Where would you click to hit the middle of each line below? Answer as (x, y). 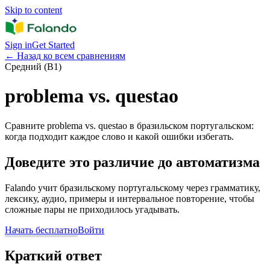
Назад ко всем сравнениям (71, 56)
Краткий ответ (53, 255)
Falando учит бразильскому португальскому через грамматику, (133, 187)
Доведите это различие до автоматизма (132, 162)
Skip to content (33, 10)
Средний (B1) (33, 67)
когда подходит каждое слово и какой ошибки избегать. (119, 136)
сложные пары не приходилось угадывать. (92, 209)
